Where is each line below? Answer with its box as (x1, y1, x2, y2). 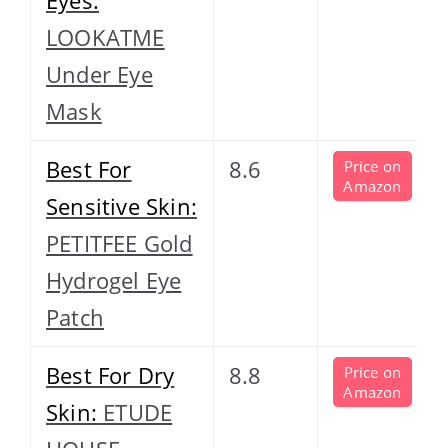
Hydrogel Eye (46, 264, 182, 295)
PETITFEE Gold (46, 227, 193, 258)
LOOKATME (46, 21, 165, 52)
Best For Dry (46, 359, 175, 390)
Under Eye (46, 58, 153, 89)
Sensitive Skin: (46, 190, 197, 221)
